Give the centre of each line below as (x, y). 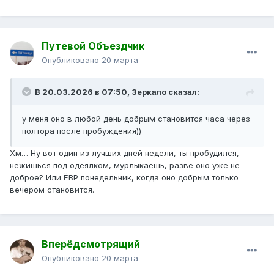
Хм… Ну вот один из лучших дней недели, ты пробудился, (124, 153)
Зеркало (149, 92)
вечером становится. (53, 190)
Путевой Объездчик (93, 46)
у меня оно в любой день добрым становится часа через (136, 119)
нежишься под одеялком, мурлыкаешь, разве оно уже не (125, 165)
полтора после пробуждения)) (82, 131)
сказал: (183, 92)
